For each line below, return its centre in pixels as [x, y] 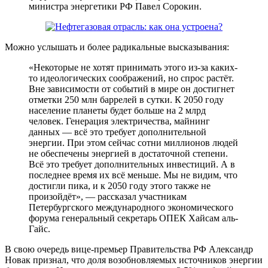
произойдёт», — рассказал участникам [108, 196]
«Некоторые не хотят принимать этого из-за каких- [133, 67]
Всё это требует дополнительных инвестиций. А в [132, 164]
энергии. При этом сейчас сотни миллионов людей [133, 142]
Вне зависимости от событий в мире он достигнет [132, 89]
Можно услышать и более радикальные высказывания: [118, 47]
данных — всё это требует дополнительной [118, 132]
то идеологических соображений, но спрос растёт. [131, 78]
